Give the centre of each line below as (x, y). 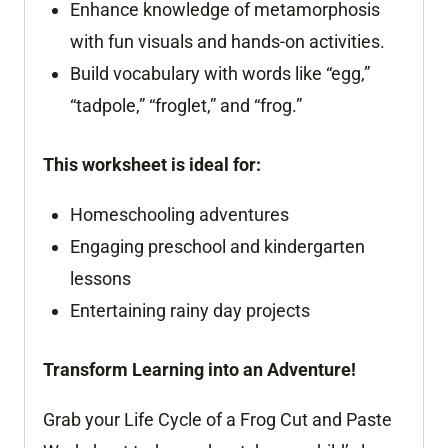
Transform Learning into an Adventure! (199, 369)
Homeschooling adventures (179, 214)
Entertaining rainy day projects (190, 310)
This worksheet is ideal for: (152, 164)
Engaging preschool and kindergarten (217, 246)
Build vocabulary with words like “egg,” (220, 73)
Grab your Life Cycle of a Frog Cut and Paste (217, 419)
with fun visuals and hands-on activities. (227, 41)
